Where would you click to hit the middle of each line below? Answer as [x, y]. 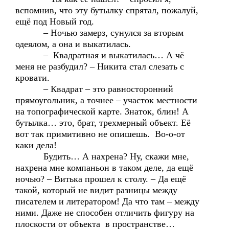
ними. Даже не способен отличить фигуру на [105, 213]
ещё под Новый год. [55, 21]
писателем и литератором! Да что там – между [107, 201]
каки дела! [36, 145]
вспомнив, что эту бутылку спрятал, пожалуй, [107, 10]
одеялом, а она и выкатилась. [73, 44]
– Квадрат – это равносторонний [94, 89]
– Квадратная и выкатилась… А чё [100, 55]
